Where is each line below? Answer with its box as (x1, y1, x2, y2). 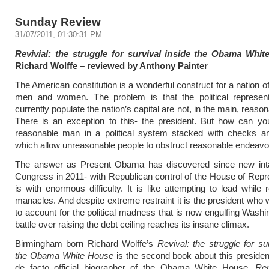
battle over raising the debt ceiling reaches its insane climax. (15, 219, 249, 229)
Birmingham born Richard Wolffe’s (15, 238, 157, 249)
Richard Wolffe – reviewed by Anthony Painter (15, 61, 208, 71)
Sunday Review (15, 15, 101, 28)
